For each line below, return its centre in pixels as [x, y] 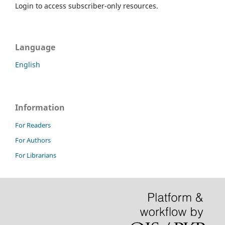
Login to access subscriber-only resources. [87, 6]
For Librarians [36, 155]
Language [35, 47]
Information [40, 108]
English [28, 65]
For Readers [33, 125]
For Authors [33, 140]
